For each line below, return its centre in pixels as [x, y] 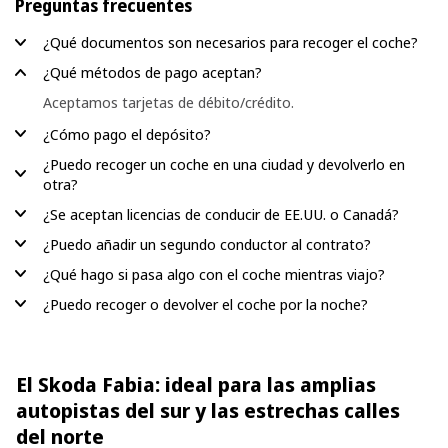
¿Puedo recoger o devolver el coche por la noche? [205, 303]
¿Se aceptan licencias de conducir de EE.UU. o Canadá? [221, 213]
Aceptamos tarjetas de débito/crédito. [168, 101]
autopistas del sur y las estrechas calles [208, 410]
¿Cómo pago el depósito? [127, 133]
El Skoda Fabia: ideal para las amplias [196, 384]
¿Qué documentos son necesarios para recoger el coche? [230, 42]
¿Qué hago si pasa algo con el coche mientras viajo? [214, 273]
